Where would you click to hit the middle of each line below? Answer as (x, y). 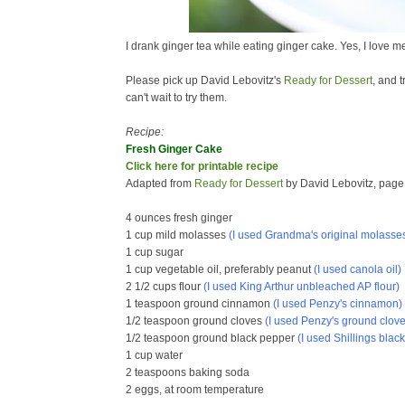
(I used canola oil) (356, 269)
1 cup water (154, 355)
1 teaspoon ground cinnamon (199, 304)
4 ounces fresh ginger (179, 218)
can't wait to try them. (176, 98)
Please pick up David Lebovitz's (205, 80)
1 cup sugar (155, 252)
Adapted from (160, 184)
